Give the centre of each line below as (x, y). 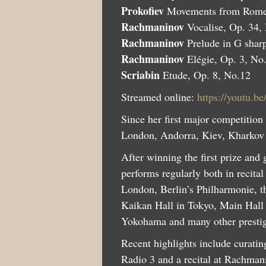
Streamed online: (159, 97)
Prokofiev (142, 11)
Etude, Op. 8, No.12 (205, 75)
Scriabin (140, 75)
